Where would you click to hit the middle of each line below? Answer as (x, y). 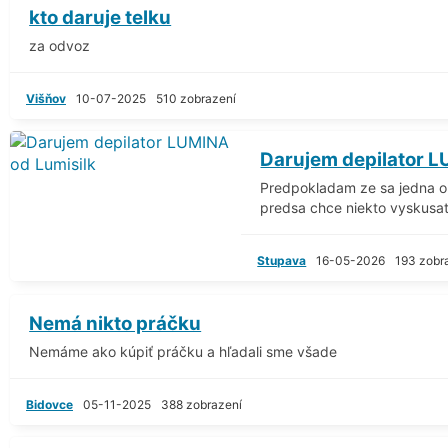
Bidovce (49, 404)
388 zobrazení (201, 404)
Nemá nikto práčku (115, 323)
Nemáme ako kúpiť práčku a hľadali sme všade (183, 351)
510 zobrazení (196, 98)
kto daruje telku (100, 17)
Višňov (46, 98)
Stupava (282, 260)
